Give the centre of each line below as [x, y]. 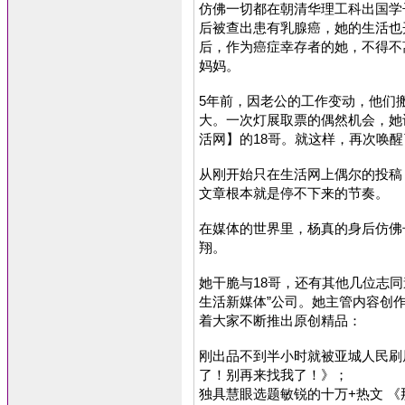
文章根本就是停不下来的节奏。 [294, 193]
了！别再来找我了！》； [273, 375]
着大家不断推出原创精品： [280, 320]
